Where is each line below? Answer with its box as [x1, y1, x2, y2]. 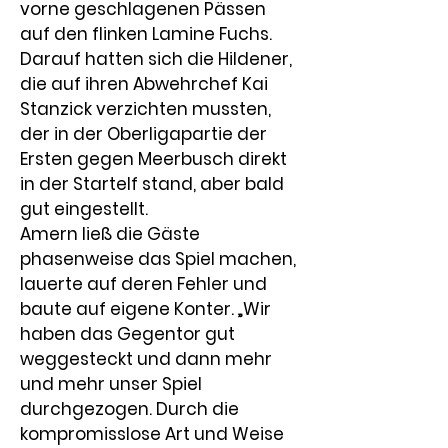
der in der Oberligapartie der [20, 122, 271, 146]
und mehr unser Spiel [20, 372, 206, 396]
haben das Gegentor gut [20, 322, 239, 346]
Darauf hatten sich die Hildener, [20, 47, 296, 71]
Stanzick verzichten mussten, [20, 97, 275, 121]
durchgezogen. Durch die [20, 397, 243, 421]
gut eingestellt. [20, 197, 148, 221]
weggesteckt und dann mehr [20, 347, 276, 371]
